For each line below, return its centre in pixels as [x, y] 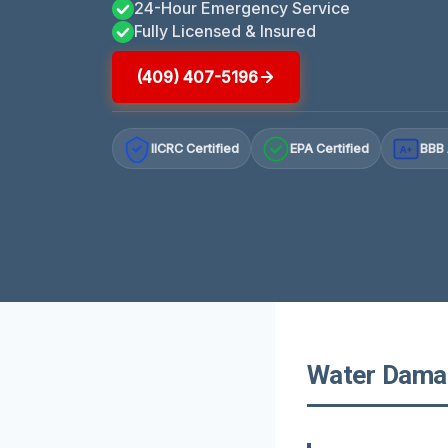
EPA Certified [330, 149]
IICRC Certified [195, 149]
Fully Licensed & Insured [225, 30]
